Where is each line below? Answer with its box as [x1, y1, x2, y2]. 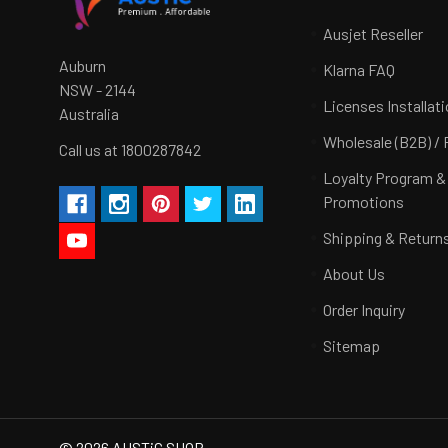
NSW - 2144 [59, 80, 136, 100]
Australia [59, 104, 119, 124]
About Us [323, 263, 386, 283]
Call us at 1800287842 [59, 140, 201, 160]
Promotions [323, 191, 405, 211]
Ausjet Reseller [323, 23, 424, 43]
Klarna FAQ [323, 59, 396, 79]
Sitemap [323, 335, 381, 355]
